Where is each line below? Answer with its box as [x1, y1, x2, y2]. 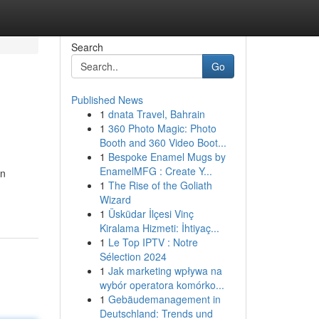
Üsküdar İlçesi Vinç [108, 206, 194, 221]
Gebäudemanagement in [108, 292, 221, 306]
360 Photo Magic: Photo [108, 121, 216, 135]
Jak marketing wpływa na [108, 263, 222, 278]
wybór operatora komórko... [99, 278, 224, 292]
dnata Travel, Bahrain [108, 107, 205, 121]
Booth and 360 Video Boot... [99, 135, 226, 150]
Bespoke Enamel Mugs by [108, 150, 226, 164]
